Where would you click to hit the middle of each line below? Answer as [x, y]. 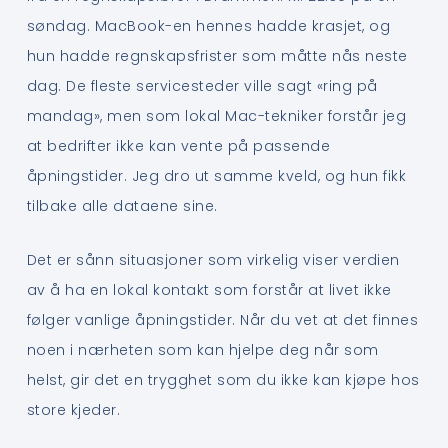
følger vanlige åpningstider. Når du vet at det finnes [222, 320]
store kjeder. [73, 410]
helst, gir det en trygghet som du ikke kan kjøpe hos [223, 380]
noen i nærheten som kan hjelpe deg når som [202, 350]
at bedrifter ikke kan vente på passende [178, 145]
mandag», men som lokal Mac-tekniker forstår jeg [216, 115]
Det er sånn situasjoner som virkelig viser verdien [213, 260]
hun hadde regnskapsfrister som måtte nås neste [217, 55]
